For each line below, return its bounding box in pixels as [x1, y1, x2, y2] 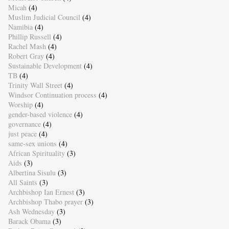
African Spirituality [8, 148, 65, 158]
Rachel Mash [8, 41, 46, 52]
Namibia [8, 22, 33, 32]
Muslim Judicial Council [8, 12, 80, 22]
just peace [8, 129, 37, 139]
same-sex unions [8, 139, 57, 149]
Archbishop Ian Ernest [8, 187, 74, 197]
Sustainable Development [8, 61, 82, 71]
